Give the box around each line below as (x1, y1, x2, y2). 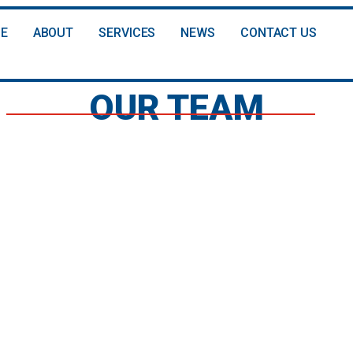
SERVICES (98, 25, 156, 40)
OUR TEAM (88, 86, 265, 128)
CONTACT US (240, 25, 317, 40)
